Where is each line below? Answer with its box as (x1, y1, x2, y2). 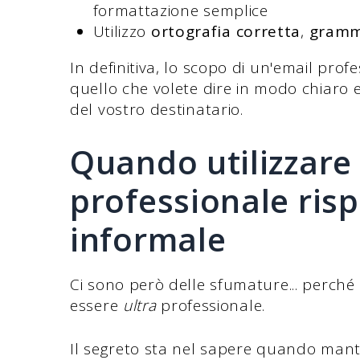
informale (70, 216, 227, 261)
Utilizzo (92, 21, 151, 43)
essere (70, 294, 123, 316)
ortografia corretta (150, 21, 301, 43)
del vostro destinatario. (70, 99, 243, 121)
